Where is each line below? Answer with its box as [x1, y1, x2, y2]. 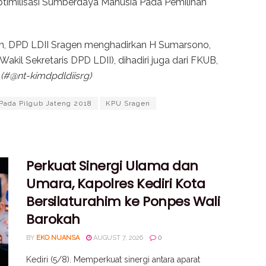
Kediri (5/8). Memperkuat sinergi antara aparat [26, 255, 200, 265]
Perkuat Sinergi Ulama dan [26, 157, 198, 176]
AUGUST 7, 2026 [91, 234, 143, 242]
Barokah [26, 210, 80, 229]
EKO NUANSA [36, 234, 80, 242]
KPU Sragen [106, 99, 150, 108]
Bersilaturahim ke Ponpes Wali [26, 192, 220, 211]
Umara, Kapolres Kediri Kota [26, 175, 205, 194]
